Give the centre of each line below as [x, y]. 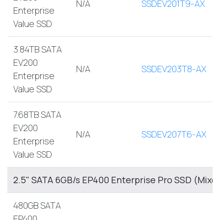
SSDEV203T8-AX [174, 69]
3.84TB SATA [38, 49]
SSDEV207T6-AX [174, 134]
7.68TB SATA [37, 114]
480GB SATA [37, 205]
